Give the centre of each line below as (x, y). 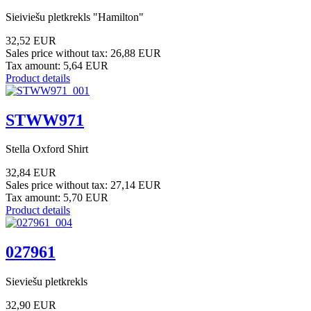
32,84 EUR (31, 173)
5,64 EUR (86, 65)
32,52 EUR (31, 40)
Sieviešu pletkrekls (47, 282)
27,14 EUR (136, 185)
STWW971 (45, 120)
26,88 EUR (136, 53)
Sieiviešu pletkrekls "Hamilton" (75, 17)
